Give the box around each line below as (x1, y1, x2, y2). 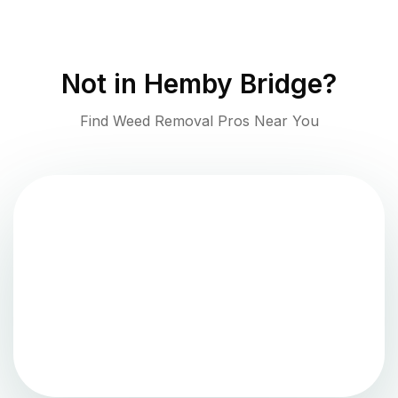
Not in (61, 68, 144, 100)
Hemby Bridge (144, 68, 322, 100)
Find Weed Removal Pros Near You (79, 112, 319, 131)
